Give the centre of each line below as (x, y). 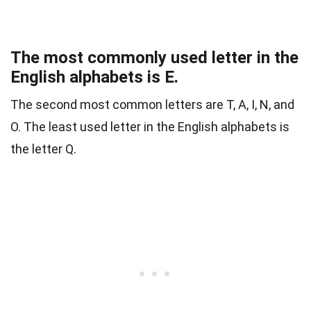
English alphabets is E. (94, 77)
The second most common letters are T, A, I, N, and (152, 105)
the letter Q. (45, 149)
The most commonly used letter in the (154, 58)
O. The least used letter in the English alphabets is (150, 127)
